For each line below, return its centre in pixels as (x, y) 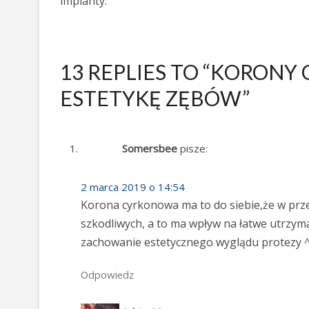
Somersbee (150, 149)
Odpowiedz (107, 275)
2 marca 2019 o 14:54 (133, 187)
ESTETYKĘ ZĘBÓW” (155, 98)
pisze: (194, 149)
